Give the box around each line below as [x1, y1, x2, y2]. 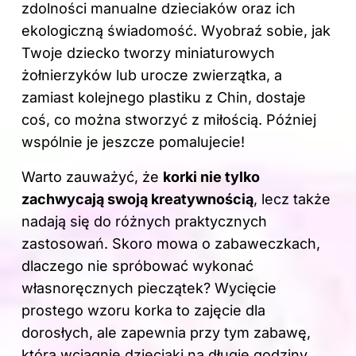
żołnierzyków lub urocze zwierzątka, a [21, 66, 282, 83]
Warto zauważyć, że [21, 168, 163, 185]
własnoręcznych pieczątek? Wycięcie [21, 279, 277, 296]
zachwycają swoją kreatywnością [21, 190, 253, 207]
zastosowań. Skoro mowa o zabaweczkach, [21, 234, 320, 252]
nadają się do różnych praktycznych [21, 212, 267, 230]
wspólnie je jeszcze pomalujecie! [21, 133, 245, 150]
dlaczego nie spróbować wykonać [21, 257, 253, 274]
